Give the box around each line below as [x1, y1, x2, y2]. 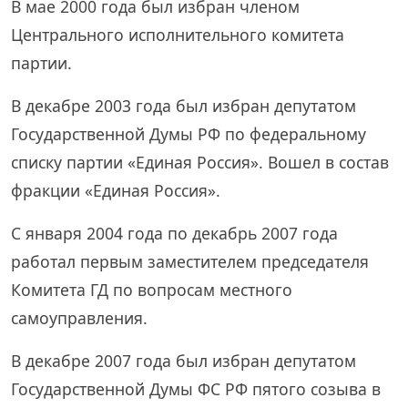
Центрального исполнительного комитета [11, 24, 344, 46]
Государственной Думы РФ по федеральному [11, 123, 366, 145]
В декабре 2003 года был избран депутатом [11, 95, 356, 117]
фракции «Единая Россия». [11, 179, 220, 201]
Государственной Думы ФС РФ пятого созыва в [11, 378, 381, 400]
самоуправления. [11, 307, 148, 329]
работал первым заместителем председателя [11, 250, 369, 272]
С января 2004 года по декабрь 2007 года [11, 222, 338, 244]
